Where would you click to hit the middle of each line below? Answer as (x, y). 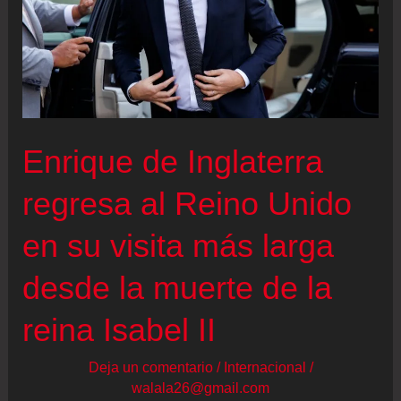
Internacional (264, 367)
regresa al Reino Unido (188, 204)
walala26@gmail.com (200, 388)
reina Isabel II (119, 330)
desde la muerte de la (178, 288)
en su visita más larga (179, 246)
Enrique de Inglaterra (173, 162)
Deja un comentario (150, 367)
